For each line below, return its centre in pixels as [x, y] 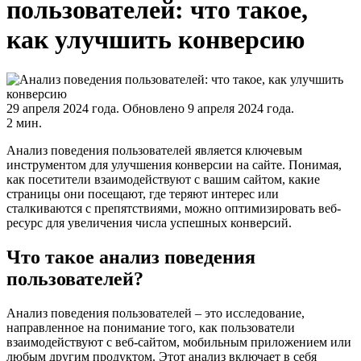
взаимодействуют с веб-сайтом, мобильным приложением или [179, 342]
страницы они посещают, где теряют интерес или [143, 193]
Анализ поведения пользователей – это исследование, [156, 313]
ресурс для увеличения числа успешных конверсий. [149, 222]
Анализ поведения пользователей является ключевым [154, 150]
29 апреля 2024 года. [64, 108]
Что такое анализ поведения [131, 257]
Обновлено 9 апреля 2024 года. [208, 108]
